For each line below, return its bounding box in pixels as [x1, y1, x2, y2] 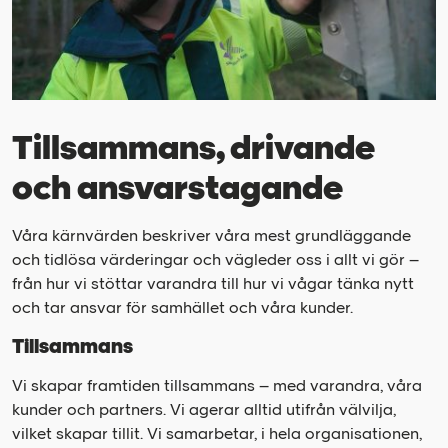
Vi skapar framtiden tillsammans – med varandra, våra [12, 375, 422, 395]
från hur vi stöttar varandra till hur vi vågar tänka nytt [12, 273, 414, 293]
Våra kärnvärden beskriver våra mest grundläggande [12, 225, 411, 245]
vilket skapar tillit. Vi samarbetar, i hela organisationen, [12, 423, 422, 443]
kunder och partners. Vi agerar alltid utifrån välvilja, [12, 399, 396, 419]
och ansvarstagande [12, 168, 343, 207]
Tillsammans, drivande [12, 128, 375, 167]
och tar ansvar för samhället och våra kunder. [12, 297, 353, 317]
